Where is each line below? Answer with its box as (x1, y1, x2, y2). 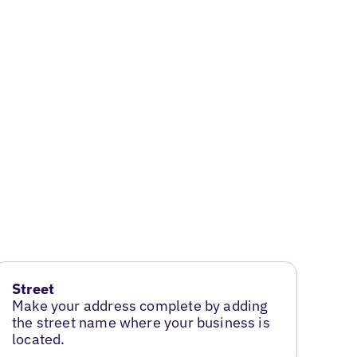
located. (12, 330, 65, 349)
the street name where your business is (12, 313, 270, 332)
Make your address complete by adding (12, 296, 269, 316)
